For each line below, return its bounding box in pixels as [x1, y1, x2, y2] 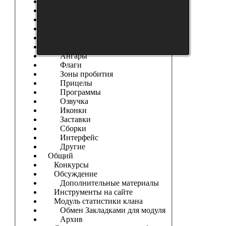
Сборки [41, 124, 86, 133]
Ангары [41, 51, 87, 60]
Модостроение [41, 42, 104, 51]
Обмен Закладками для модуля [41, 205, 165, 214]
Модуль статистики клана [41, 196, 143, 205]
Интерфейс [41, 133, 98, 142]
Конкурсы [41, 160, 89, 169]
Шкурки [41, 33, 83, 42]
